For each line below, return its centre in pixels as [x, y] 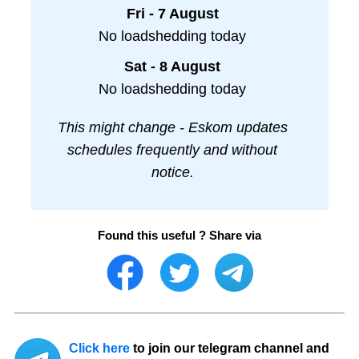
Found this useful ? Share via [179, 235]
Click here [99, 348]
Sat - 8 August [172, 67]
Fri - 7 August [172, 14]
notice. [172, 173]
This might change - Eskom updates [172, 128]
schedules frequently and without [172, 150]
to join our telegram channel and [230, 348]
